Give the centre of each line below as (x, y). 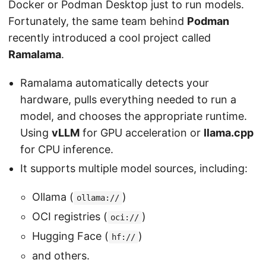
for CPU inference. (67, 149)
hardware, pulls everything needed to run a (128, 99)
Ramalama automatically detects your (115, 83)
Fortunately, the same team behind (98, 21)
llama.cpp (229, 132)
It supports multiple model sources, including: (134, 169)
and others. (61, 255)
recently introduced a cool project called (110, 37)
